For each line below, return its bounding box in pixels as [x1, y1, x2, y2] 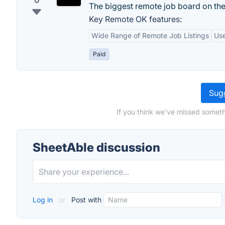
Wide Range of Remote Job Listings [91, 31, 209, 40]
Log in [33, 195, 55, 204]
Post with [69, 195, 101, 204]
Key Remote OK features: [89, 14, 182, 24]
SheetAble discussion [33, 140, 160, 155]
